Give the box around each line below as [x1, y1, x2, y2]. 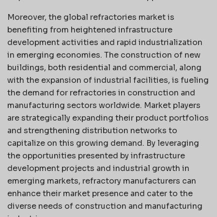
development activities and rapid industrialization [7, 37, 202, 47]
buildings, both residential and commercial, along [7, 62, 201, 73]
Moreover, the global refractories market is [7, 12, 174, 22]
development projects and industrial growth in [7, 163, 189, 173]
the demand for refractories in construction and [7, 87, 195, 98]
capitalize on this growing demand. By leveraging [7, 138, 199, 148]
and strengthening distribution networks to [7, 125, 177, 136]
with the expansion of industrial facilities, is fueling [7, 75, 209, 85]
